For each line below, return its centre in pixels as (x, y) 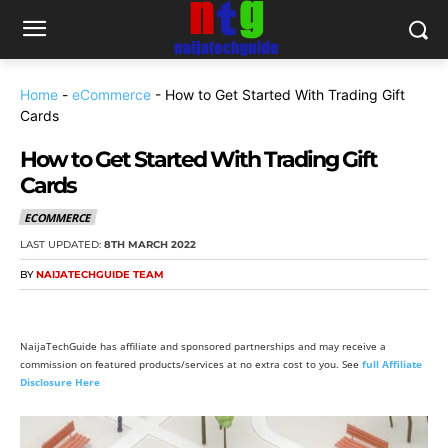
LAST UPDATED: (60, 245)
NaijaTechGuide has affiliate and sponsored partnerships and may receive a (203, 346)
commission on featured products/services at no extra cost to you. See (191, 364)
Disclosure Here (60, 382)
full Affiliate (392, 364)
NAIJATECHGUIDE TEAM (100, 275)
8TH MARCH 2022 (150, 245)
